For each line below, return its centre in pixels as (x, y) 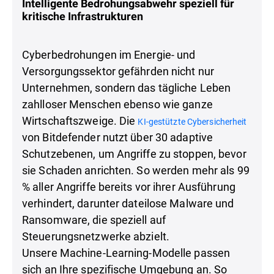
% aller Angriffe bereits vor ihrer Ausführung (129, 186)
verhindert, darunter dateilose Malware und (128, 203)
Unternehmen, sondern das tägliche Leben (127, 87)
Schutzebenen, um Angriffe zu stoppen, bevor (134, 153)
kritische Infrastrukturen (83, 16)
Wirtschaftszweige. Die (80, 120)
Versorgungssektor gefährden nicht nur (118, 71)
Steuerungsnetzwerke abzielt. (96, 236)
